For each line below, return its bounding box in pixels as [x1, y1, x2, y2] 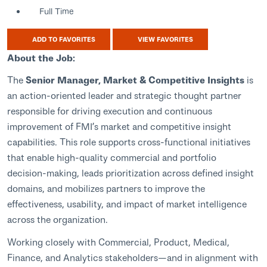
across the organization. [7, 213, 108, 225]
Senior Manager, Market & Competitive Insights [26, 74, 244, 86]
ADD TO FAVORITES [32, 35, 95, 44]
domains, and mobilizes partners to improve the [7, 182, 205, 194]
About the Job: [7, 52, 75, 64]
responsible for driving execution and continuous [7, 105, 212, 117]
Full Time [39, 6, 74, 17]
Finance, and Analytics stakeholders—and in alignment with [7, 251, 258, 263]
